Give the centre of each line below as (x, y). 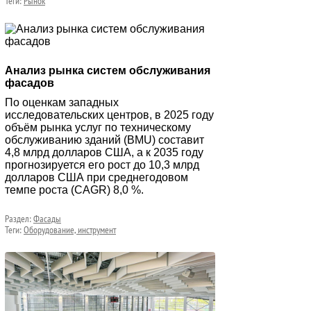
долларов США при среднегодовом (96, 177)
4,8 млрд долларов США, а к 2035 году (104, 152)
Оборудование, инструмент (70, 230)
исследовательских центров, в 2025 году (109, 115)
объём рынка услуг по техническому (98, 127)
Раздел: (19, 219)
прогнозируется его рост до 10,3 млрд (102, 165)
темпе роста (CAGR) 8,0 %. (74, 190)
